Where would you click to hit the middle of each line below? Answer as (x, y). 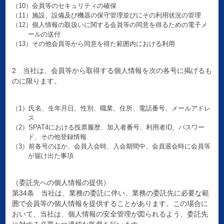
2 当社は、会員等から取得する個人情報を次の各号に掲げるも (112, 71)
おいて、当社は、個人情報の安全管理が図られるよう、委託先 (110, 214)
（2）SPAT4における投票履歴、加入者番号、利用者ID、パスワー (108, 127)
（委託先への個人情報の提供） (61, 183)
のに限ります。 (36, 81)
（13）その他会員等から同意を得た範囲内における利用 (93, 44)
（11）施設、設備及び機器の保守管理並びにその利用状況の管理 (106, 15)
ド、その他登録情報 (57, 137)
